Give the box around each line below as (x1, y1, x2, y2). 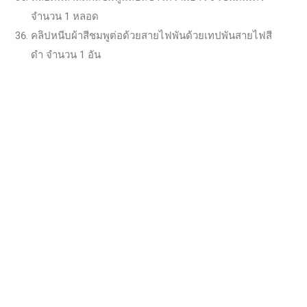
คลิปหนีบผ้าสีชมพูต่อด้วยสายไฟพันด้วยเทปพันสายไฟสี (31, 29, 272, 42)
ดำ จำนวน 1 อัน (31, 48, 101, 61)
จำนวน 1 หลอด (31, 10, 99, 23)
